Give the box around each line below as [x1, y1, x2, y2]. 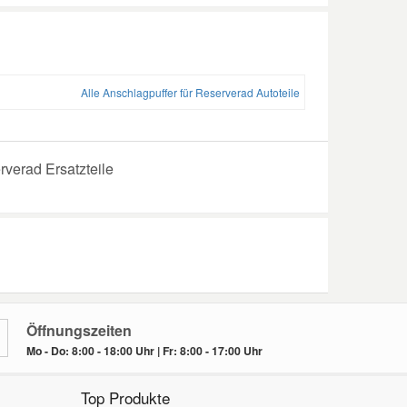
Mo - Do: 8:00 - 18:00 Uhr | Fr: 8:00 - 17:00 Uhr [25, 342, 263, 359]
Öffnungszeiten [25, 319, 132, 341]
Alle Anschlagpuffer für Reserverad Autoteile [81, 84, 300, 100]
